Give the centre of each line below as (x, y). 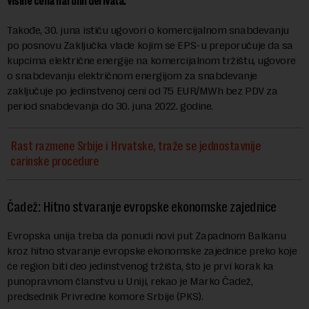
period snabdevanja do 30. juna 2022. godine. (110, 106)
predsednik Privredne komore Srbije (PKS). (106, 297)
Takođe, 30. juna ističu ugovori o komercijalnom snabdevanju (148, 30)
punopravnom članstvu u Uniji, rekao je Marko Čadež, (130, 281)
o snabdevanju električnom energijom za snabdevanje (132, 76)
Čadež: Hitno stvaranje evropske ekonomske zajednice (143, 208)
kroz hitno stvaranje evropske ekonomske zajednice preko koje (152, 251)
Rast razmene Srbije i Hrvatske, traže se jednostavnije (136, 147)
